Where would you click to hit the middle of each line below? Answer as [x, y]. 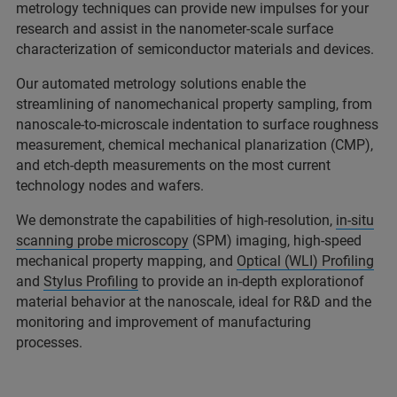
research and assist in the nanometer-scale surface [175, 29]
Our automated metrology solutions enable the [161, 84]
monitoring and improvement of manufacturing [163, 322]
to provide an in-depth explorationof [251, 281]
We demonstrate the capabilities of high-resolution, [176, 220]
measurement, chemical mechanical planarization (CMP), [195, 145]
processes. [49, 343]
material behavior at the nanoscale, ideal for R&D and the [194, 302]
